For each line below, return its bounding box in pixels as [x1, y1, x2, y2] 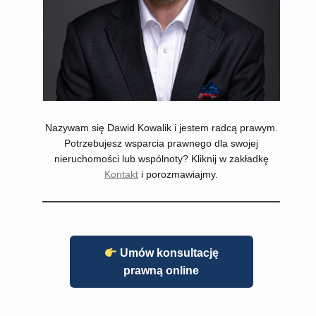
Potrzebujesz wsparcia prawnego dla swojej [64, 138, 259, 149]
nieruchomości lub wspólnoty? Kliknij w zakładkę [54, 153, 269, 164]
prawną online [123, 265, 200, 276]
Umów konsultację [116, 247, 219, 259]
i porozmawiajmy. [138, 169, 219, 180]
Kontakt [104, 169, 139, 180]
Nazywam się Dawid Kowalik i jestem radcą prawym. [44, 122, 278, 133]
